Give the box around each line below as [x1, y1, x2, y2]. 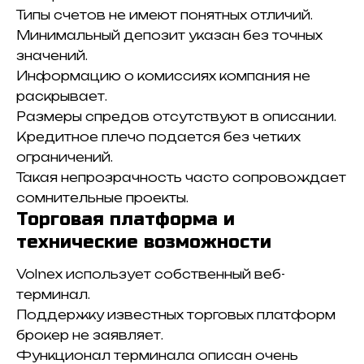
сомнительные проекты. [16, 189, 188, 206]
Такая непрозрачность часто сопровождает [16, 169, 346, 185]
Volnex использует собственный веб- [16, 266, 285, 283]
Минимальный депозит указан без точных [16, 27, 323, 43]
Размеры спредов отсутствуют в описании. [16, 108, 336, 124]
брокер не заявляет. [16, 327, 163, 344]
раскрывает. [16, 88, 107, 104]
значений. [16, 47, 88, 63]
